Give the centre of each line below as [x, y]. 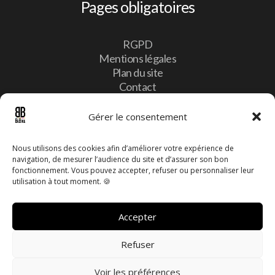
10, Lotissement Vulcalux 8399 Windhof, [138, 165]
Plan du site [137, 72]
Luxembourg [73, 179]
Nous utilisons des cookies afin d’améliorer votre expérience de [123, 148]
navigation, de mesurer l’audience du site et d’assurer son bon [120, 159]
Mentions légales [137, 58]
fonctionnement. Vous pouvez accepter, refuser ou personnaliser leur [133, 170]
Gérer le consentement [137, 116]
